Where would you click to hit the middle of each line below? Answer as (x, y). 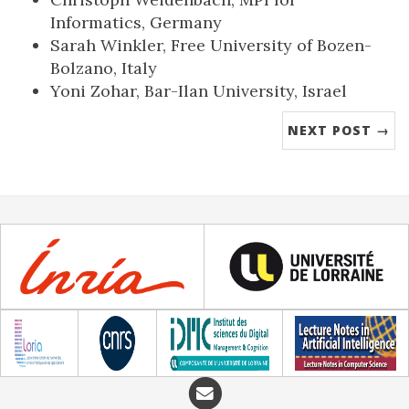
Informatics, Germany (136, 22)
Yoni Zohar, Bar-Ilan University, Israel (199, 91)
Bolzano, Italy (104, 68)
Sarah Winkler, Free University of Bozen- (211, 45)
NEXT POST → (339, 130)
